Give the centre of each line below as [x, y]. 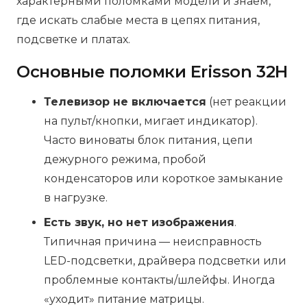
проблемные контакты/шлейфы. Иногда [159, 280]
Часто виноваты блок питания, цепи [148, 140]
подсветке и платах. [73, 39]
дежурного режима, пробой [125, 159]
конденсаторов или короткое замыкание [163, 178]
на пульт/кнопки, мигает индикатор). [151, 121]
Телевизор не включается [125, 101]
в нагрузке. [76, 197]
